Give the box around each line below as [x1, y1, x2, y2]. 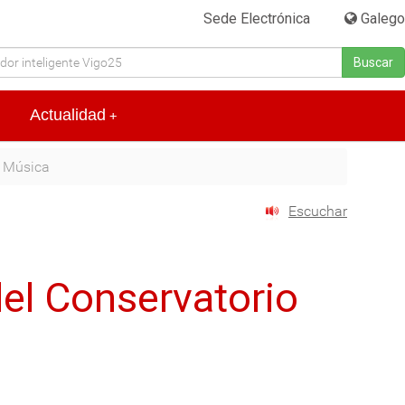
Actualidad [30, 106, 106, 125]
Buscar [353, 55, 393, 70]
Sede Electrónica [203, 10, 311, 27]
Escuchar [288, 202, 347, 221]
